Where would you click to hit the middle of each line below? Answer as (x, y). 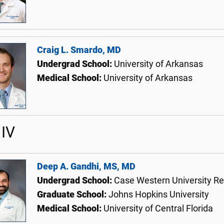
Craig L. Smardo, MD (79, 50)
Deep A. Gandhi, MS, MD (86, 167)
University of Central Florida (158, 209)
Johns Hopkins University (159, 195)
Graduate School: (73, 195)
